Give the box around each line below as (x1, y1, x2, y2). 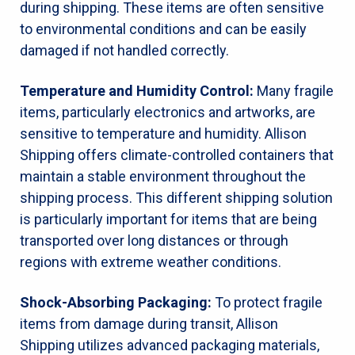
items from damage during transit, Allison (20, 315, 278, 332)
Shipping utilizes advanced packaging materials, (20, 336, 319, 353)
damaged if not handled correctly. (20, 41, 229, 59)
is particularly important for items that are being (20, 210, 317, 227)
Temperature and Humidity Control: (20, 82, 254, 99)
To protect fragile (212, 293, 323, 311)
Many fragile (254, 82, 334, 99)
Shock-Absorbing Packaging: (20, 293, 212, 311)
